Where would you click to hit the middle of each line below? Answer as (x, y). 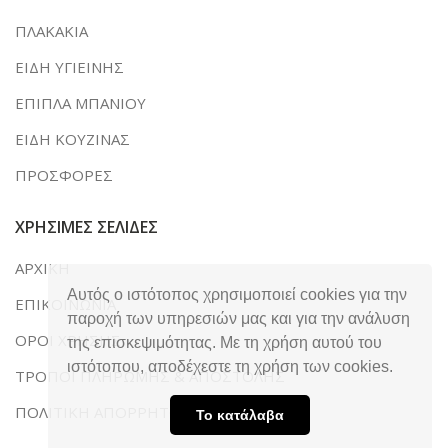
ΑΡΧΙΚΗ (42, 268)
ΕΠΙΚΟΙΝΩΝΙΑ (65, 304)
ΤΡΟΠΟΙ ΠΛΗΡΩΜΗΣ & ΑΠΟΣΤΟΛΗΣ (150, 376)
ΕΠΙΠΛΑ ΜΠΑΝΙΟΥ (80, 103)
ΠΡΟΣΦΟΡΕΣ (64, 175)
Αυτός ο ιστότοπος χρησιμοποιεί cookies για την (237, 295)
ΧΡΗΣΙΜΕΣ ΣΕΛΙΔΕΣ (86, 227)
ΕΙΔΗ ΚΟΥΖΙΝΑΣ (72, 139)
